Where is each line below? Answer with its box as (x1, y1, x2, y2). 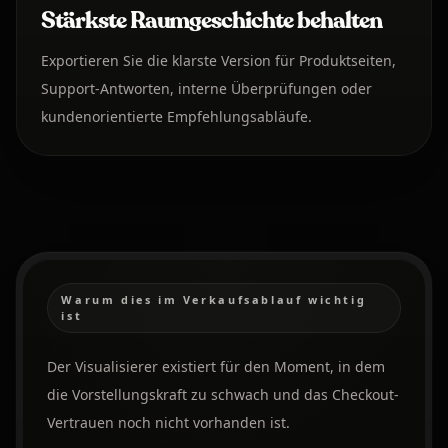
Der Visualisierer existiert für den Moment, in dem (46, 356, 385, 376)
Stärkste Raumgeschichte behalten (41, 4, 382, 36)
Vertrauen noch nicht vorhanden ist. (46, 412, 290, 432)
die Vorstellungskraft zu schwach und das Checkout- (46, 384, 399, 404)
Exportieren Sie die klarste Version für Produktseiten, (41, 50, 396, 70)
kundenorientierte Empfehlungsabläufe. (41, 106, 312, 126)
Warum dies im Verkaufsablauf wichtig (61, 291, 367, 307)
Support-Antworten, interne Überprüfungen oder (41, 78, 372, 98)
